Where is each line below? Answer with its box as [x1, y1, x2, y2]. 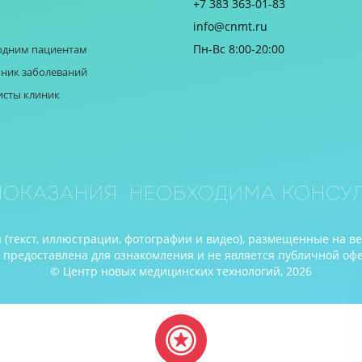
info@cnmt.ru [193, 19, 267, 34]
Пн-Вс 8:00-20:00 [193, 41, 284, 57]
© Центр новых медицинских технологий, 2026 [50, 263, 312, 279]
